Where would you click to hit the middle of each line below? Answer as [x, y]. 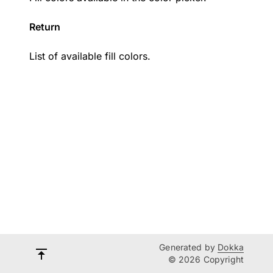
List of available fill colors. [90, 56]
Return [45, 27]
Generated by [189, 247]
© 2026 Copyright [206, 259]
